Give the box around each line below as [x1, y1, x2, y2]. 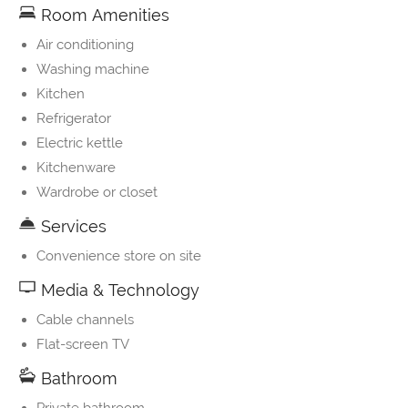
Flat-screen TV [36, 336, 129, 353]
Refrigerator [36, 110, 111, 127]
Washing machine [36, 61, 149, 78]
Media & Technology [36, 280, 199, 301]
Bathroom [36, 369, 117, 389]
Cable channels [36, 311, 134, 329]
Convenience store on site [36, 248, 201, 265]
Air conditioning [36, 36, 134, 54]
